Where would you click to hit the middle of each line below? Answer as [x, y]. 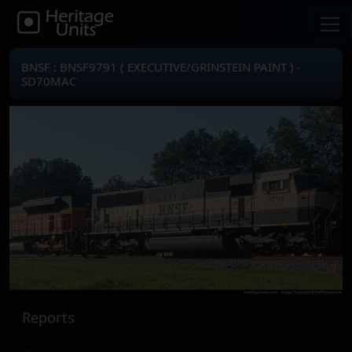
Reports [48, 318]
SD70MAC [49, 81]
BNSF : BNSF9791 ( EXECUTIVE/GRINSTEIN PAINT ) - [161, 67]
